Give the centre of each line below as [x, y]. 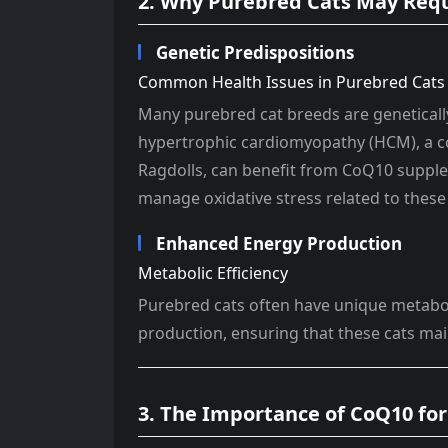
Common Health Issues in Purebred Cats [291, 82]
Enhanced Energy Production [279, 243]
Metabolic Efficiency [213, 273]
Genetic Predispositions [255, 52]
